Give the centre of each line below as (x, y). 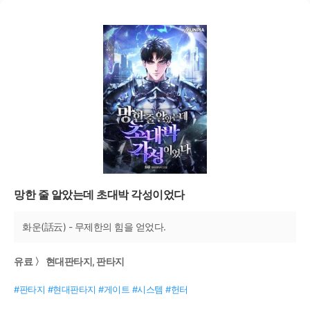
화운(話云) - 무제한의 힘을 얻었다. (94, 226)
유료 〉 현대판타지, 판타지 (69, 262)
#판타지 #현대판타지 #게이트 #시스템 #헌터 (101, 289)
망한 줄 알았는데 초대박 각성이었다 (99, 194)
